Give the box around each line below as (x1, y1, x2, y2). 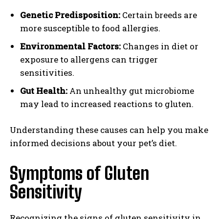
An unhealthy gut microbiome (67, 85, 194, 97)
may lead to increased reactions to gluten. (20, 98, 194, 110)
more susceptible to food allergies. (20, 22, 160, 34)
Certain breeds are (120, 9, 197, 21)
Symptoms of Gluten (10, 163, 149, 184)
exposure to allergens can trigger (20, 54, 158, 66)
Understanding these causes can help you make (10, 124, 208, 136)
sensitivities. (20, 67, 74, 79)
